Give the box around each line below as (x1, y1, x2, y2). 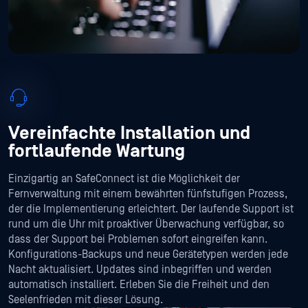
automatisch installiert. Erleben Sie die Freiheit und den (8, 278, 269, 291)
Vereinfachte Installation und (8, 122, 250, 144)
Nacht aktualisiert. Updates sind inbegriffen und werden (8, 263, 272, 276)
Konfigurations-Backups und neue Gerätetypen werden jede (8, 247, 288, 261)
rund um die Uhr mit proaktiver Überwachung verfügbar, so (8, 217, 284, 230)
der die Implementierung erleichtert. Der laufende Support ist (8, 202, 294, 215)
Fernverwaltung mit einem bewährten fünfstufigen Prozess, (8, 187, 287, 200)
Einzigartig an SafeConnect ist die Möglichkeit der (8, 172, 240, 185)
